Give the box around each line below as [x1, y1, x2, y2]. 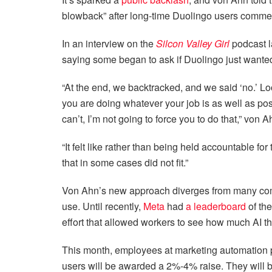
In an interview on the [62, 36, 156, 50]
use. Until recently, [62, 199, 143, 213]
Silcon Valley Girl [156, 36, 229, 50]
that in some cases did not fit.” [62, 155, 188, 169]
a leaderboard [186, 199, 246, 213]
